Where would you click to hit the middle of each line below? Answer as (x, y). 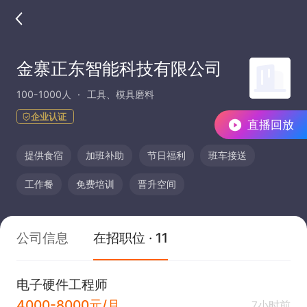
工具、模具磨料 (120, 94)
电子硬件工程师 (62, 284)
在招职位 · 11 (131, 237)
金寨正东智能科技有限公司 (119, 68)
